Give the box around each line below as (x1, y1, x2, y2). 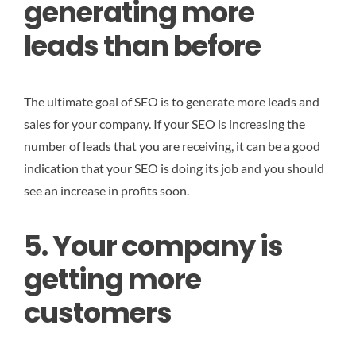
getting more (24, 260, 201, 300)
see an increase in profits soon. (24, 183, 189, 199)
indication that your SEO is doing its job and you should (24, 161, 324, 176)
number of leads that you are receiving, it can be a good (24, 138, 320, 154)
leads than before (24, 25, 261, 65)
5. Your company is (24, 226, 283, 266)
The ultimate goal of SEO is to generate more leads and (24, 94, 319, 110)
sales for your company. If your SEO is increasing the (24, 116, 305, 132)
